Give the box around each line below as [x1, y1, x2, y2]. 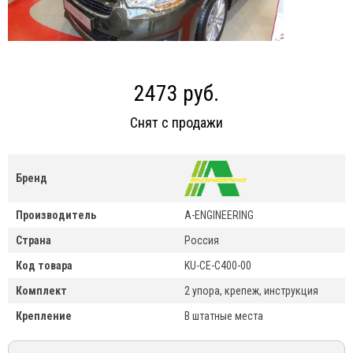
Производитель [16, 209, 96, 222]
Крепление [16, 310, 72, 323]
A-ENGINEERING [184, 209, 254, 222]
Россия [184, 234, 219, 247]
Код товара [16, 259, 72, 273]
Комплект [16, 284, 67, 298]
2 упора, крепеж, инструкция [184, 284, 318, 298]
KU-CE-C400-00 [184, 259, 251, 273]
